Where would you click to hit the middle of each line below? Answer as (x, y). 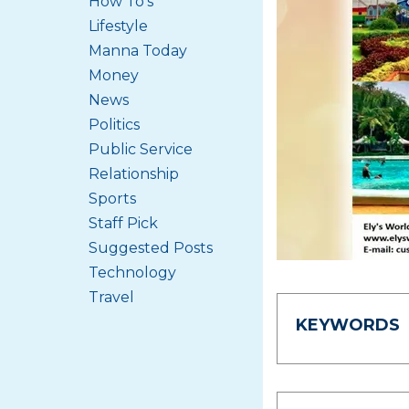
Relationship (134, 174)
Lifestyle (118, 26)
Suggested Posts (151, 248)
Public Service (141, 149)
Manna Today (138, 51)
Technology (132, 273)
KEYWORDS (348, 325)
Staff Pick (123, 223)
